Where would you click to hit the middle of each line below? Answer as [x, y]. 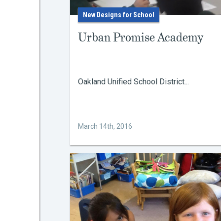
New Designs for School [119, 15]
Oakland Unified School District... [133, 82]
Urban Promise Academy [141, 37]
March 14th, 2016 [105, 126]
